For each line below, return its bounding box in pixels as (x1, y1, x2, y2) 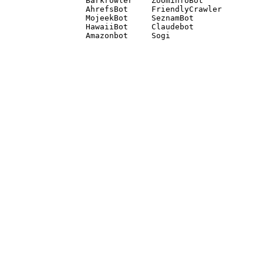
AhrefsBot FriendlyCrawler (86, 5, 227, 14)
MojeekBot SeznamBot (86, 14, 198, 22)
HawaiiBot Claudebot (86, 22, 194, 31)
